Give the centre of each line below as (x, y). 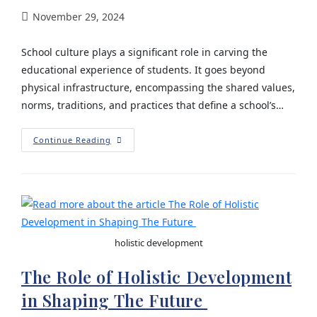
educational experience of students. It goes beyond (143, 69)
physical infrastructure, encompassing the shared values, (158, 87)
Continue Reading (72, 139)
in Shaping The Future (114, 300)
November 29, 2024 (78, 16)
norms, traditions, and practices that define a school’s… (152, 105)
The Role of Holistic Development (156, 277)
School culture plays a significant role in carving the (144, 52)
